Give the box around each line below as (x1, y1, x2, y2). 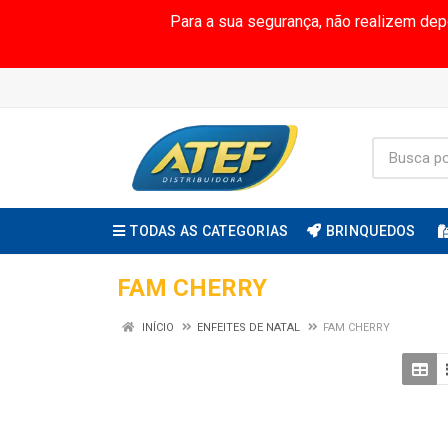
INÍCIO (139, 321, 174, 334)
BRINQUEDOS (325, 223, 416, 239)
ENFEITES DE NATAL (197, 321, 300, 334)
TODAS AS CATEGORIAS (130, 223, 289, 239)
